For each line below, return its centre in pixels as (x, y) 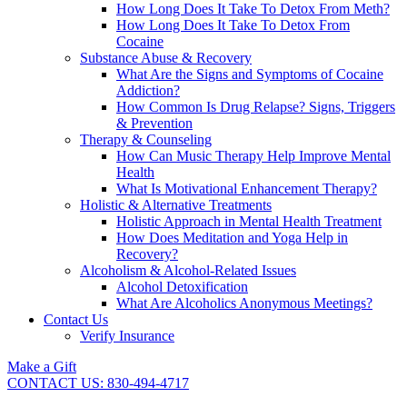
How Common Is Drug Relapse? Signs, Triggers (256, 106)
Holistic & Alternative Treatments (176, 204)
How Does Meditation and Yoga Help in (232, 237)
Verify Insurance (127, 335)
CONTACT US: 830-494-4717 (98, 382)
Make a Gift (42, 366)
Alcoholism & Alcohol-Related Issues (188, 270)
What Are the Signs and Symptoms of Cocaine (250, 74)
